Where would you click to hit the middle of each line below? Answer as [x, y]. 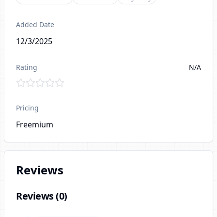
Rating [27, 67]
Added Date [35, 24]
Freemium [35, 124]
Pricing [27, 108]
